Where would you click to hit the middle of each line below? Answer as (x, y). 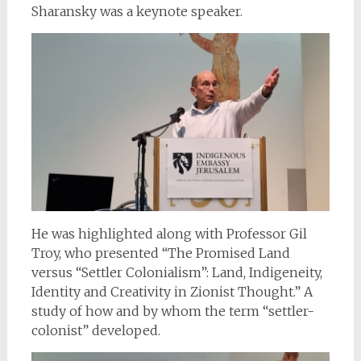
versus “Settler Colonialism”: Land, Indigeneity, (176, 273)
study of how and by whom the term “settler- (172, 311)
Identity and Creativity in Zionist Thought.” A (172, 292)
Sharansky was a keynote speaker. (137, 12)
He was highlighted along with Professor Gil (169, 234)
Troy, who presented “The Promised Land (160, 253)
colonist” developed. (95, 331)
